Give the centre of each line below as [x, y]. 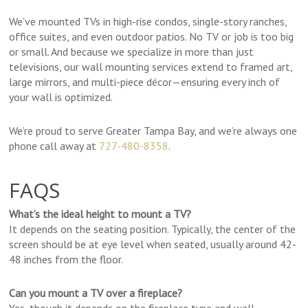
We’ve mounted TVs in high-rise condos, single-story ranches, [148, 22]
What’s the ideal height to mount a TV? [100, 214]
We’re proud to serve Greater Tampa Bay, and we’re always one [153, 131]
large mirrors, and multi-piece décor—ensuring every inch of [145, 82]
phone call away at [54, 146]
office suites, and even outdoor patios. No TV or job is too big [152, 37]
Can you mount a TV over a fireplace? [96, 293]
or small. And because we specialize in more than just [132, 52]
